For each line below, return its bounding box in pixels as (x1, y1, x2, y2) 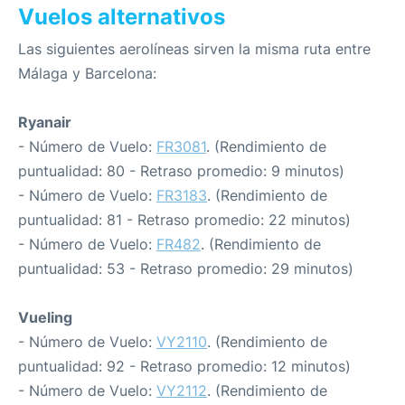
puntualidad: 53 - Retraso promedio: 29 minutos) (18, 259, 353, 278)
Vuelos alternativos (18, 4, 225, 30)
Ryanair (18, 113, 71, 131)
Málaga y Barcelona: (18, 64, 156, 82)
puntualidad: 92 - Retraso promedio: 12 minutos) (18, 357, 351, 375)
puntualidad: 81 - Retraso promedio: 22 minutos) (18, 211, 351, 229)
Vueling (18, 308, 72, 326)
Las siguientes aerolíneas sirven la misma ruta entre (18, 40, 371, 58)
